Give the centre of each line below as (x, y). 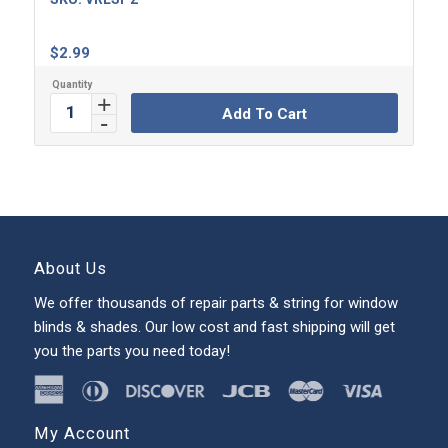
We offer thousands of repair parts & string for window (215, 302)
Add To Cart (264, 113)
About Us (70, 268)
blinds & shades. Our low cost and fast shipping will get (214, 326)
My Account (81, 434)
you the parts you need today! (131, 350)
